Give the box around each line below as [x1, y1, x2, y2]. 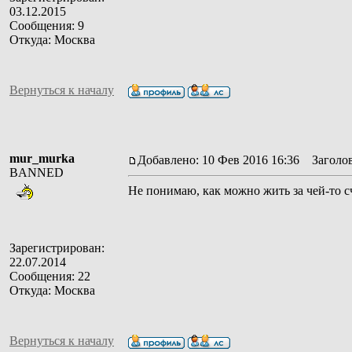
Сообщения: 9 [9, 18, 84, 32]
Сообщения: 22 [9, 269, 90, 283]
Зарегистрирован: [9, 240, 104, 255]
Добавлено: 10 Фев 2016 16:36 [137, 152, 299, 167]
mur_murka [9, 151, 75, 165]
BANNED [9, 165, 64, 179]
